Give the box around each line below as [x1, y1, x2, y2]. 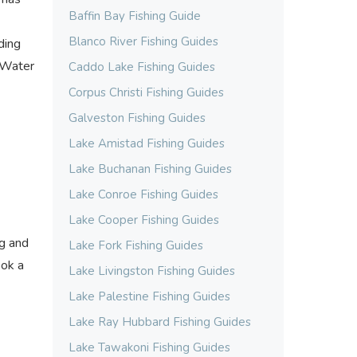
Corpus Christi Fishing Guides [69, 84, 224, 100]
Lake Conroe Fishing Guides [69, 186, 218, 202]
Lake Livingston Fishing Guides [69, 263, 235, 279]
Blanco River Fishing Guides [69, 33, 218, 49]
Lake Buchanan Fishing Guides [69, 161, 232, 177]
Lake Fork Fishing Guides [69, 237, 203, 253]
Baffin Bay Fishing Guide [69, 8, 201, 24]
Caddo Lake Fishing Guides [69, 59, 215, 75]
